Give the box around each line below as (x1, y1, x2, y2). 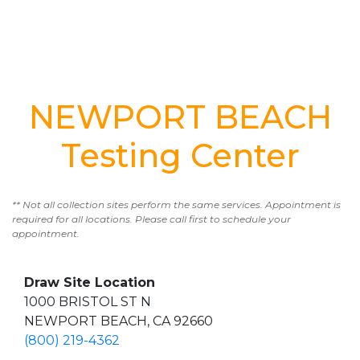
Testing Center (60, 136, 300, 175)
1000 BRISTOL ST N (24, 294, 151, 309)
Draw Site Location (24, 275, 155, 290)
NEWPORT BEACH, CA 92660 (24, 313, 213, 329)
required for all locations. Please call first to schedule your (12, 213, 291, 225)
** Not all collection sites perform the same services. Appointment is (12, 198, 341, 211)
